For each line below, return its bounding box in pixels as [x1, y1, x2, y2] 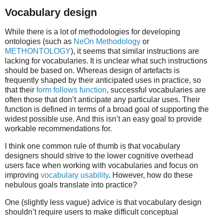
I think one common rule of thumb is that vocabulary [5, 141, 180, 150]
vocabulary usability [41, 170, 108, 179]
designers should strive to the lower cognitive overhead [5, 151, 193, 160]
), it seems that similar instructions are [71, 47, 199, 56]
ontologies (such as [5, 37, 74, 46]
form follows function [36, 86, 107, 94]
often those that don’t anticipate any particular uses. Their [5, 95, 200, 104]
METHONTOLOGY [5, 47, 71, 56]
